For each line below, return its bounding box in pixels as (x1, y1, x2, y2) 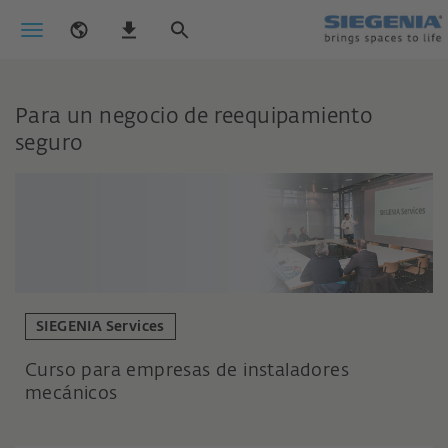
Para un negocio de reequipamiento (15, 107, 374, 129)
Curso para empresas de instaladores (25, 362, 349, 381)
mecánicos (25, 385, 118, 404)
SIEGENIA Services (36, 320, 165, 335)
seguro (15, 134, 84, 156)
